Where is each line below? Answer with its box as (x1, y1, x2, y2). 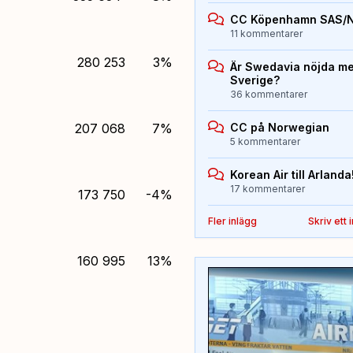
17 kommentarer (229, 183, 305, 195)
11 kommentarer (229, 28, 303, 40)
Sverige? (229, 73, 280, 87)
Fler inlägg (207, 215, 257, 228)
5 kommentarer (229, 136, 300, 148)
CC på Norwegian (229, 121, 329, 135)
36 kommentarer (229, 88, 307, 101)
